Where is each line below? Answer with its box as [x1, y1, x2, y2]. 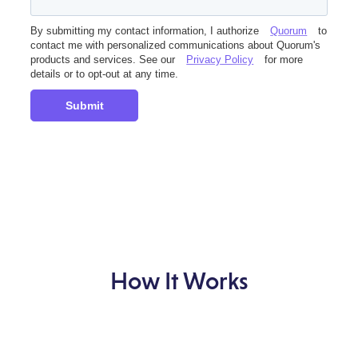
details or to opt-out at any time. [30, 68, 179, 81]
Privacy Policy [186, 54, 254, 66]
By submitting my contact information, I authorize [30, 25, 260, 38]
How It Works [109, 266, 249, 294]
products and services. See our [30, 54, 176, 66]
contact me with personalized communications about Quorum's [30, 39, 321, 52]
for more [265, 54, 304, 66]
